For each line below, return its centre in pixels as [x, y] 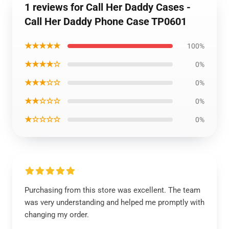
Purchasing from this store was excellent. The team [112, 190]
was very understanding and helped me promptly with [114, 202]
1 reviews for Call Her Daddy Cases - [108, 7]
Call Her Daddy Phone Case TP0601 [106, 21]
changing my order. [57, 215]
